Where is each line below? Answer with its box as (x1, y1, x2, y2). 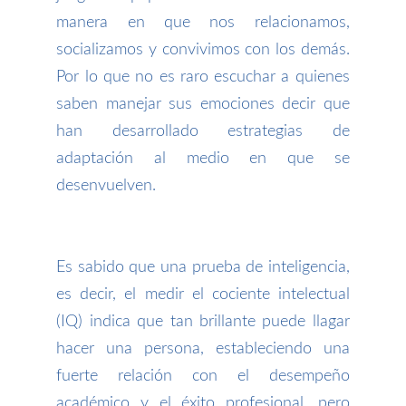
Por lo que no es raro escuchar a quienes (56, 68, 350, 85)
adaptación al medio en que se (56, 150, 350, 167)
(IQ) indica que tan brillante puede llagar (56, 313, 350, 330)
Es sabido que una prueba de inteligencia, (56, 258, 350, 275)
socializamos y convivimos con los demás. (56, 41, 350, 58)
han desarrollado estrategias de (56, 122, 350, 140)
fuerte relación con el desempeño (56, 367, 350, 384)
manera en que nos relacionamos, (56, 14, 350, 31)
